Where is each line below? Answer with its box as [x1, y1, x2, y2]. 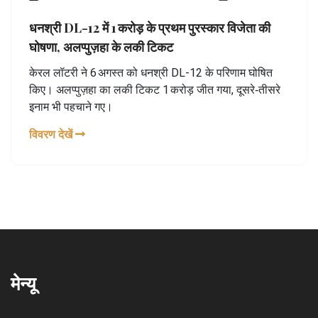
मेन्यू [11, 270, 35, 295]
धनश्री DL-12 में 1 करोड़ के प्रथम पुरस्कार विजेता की [29, 18, 270, 36]
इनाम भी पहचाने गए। [29, 99, 113, 114]
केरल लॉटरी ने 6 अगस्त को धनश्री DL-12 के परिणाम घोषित [29, 65, 273, 79]
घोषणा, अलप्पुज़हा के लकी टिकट [29, 38, 173, 55]
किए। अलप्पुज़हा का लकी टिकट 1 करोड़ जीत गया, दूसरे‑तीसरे [29, 82, 280, 97]
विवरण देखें [29, 127, 75, 141]
